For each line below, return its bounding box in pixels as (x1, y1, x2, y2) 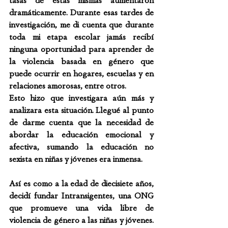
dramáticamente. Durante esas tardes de (9, 8, 154, 17)
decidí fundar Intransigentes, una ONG (9, 191, 154, 200)
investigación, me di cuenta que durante (9, 20, 154, 29)
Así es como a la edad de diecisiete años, (9, 179, 154, 188)
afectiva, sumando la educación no (9, 142, 154, 151)
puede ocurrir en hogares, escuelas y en (9, 69, 154, 78)
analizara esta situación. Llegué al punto (9, 106, 154, 115)
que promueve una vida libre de (9, 204, 154, 212)
